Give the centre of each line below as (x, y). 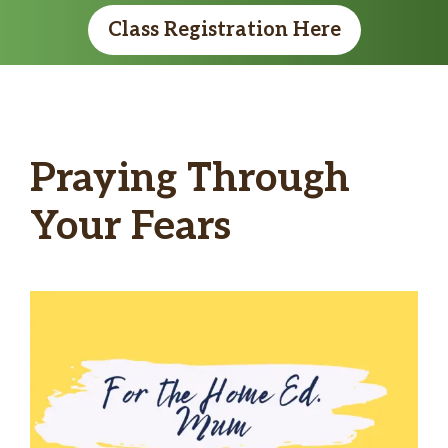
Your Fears (130, 226)
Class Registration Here (224, 29)
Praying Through (190, 178)
